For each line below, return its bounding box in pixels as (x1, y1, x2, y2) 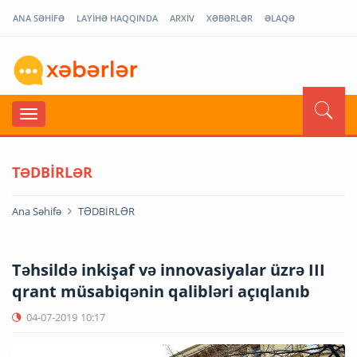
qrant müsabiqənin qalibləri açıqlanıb (12, 280, 310, 302)
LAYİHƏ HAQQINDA (76, 12, 158, 24)
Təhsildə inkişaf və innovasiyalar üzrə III (12, 258, 325, 280)
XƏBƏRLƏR (206, 12, 253, 24)
